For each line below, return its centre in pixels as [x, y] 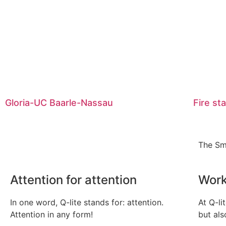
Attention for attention [73, 180]
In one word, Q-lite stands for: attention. [87, 203]
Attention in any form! [51, 215]
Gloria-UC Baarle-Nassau [59, 103]
